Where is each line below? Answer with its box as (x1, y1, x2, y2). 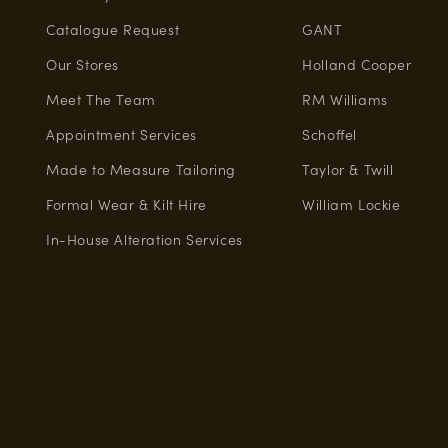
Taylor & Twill (302, 159, 394, 179)
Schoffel (302, 124, 358, 144)
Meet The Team (45, 89, 156, 109)
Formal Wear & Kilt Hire (45, 194, 207, 214)
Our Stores (45, 54, 119, 74)
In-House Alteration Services (45, 229, 243, 249)
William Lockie (302, 194, 401, 214)
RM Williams (302, 89, 388, 109)
